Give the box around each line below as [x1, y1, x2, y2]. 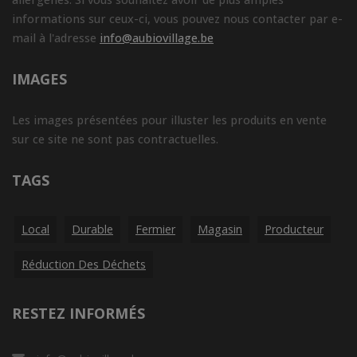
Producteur [265, 222, 324, 237]
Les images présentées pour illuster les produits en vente [12, 112, 327, 127]
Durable [72, 222, 113, 237]
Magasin [198, 222, 242, 237]
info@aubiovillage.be [100, 30, 214, 45]
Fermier [135, 222, 175, 237]
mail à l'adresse [12, 30, 100, 45]
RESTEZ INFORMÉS [12, 304, 145, 323]
